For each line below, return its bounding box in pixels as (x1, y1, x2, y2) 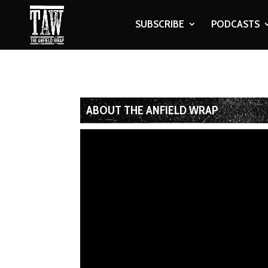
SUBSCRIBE (135, 17, 184, 31)
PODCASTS (211, 17, 260, 31)
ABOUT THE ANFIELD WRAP (86, 103, 219, 118)
